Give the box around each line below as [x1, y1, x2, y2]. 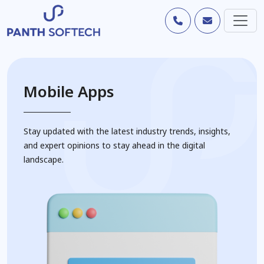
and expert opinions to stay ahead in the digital [24, 140, 205, 151]
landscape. [24, 154, 64, 165]
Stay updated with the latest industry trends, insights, [24, 126, 230, 137]
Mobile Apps [24, 81, 114, 102]
